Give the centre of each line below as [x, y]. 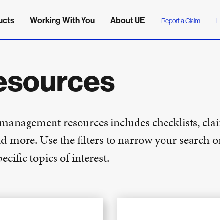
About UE [128, 20]
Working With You [62, 20]
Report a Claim [181, 21]
